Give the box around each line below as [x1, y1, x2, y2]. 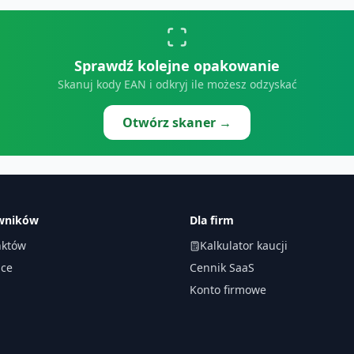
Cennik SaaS [190, 260, 254, 275]
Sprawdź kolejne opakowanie [74, 56, 280, 75]
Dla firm [190, 213, 234, 228]
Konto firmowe [190, 282, 266, 297]
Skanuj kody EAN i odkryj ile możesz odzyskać [57, 77, 297, 92]
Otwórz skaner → [122, 114, 232, 131]
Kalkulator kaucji [200, 238, 288, 253]
